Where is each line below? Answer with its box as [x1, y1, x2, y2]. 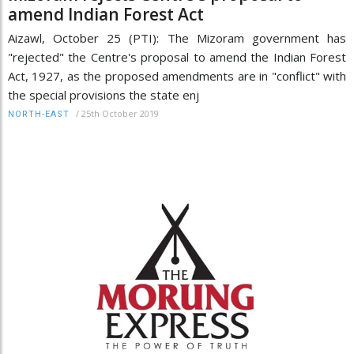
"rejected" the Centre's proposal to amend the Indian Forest [8, 49, 346, 66]
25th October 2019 [81, 107, 159, 120]
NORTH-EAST [8, 109, 70, 120]
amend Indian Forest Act [8, 3, 204, 26]
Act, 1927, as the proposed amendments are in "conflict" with [8, 68, 346, 85]
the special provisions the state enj [8, 87, 199, 104]
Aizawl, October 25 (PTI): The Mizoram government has [8, 30, 346, 47]
